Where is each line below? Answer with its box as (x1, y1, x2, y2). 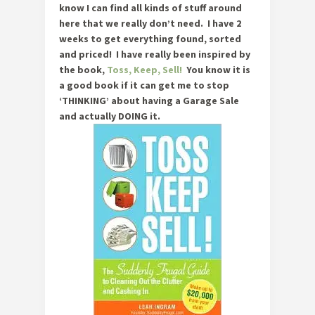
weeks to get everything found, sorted (59, 32, 241, 45)
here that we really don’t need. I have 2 (59, 17, 241, 30)
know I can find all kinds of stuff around (59, 1, 242, 14)
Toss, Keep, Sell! (105, 63, 186, 76)
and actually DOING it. (59, 110, 160, 122)
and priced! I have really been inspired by (59, 48, 250, 60)
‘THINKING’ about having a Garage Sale (59, 94, 239, 107)
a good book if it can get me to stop (59, 79, 229, 91)
